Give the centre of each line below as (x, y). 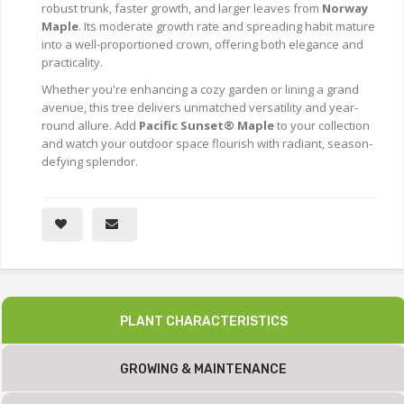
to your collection (322, 126)
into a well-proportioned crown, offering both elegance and (202, 45)
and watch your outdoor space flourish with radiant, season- (207, 144)
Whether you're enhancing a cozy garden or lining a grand (200, 90)
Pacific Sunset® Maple (207, 126)
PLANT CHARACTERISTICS (204, 322)
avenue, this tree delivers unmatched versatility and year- (200, 108)
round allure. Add (90, 126)
